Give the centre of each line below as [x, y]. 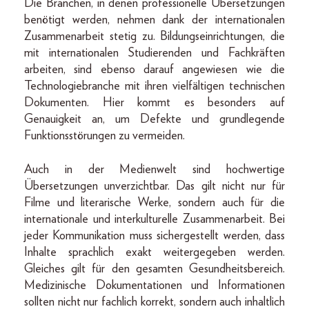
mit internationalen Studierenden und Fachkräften [154, 53]
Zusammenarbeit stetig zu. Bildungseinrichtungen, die [154, 36]
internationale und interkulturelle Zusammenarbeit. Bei [154, 219]
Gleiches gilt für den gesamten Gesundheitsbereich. [154, 269]
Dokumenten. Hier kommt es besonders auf [154, 102]
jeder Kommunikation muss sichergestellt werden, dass [154, 236]
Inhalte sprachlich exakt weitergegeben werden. [154, 252]
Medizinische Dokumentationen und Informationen [154, 285]
